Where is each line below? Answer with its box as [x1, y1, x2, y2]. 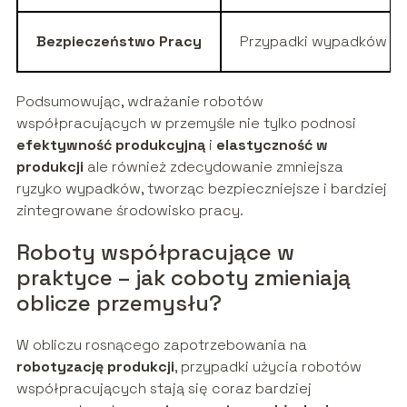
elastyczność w [215, 134, 328, 154]
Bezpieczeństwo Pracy [35, 31, 202, 51]
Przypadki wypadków [239, 31, 387, 51]
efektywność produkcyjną [15, 134, 205, 154]
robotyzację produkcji [15, 356, 174, 376]
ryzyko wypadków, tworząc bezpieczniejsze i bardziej [15, 178, 387, 198]
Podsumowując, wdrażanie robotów [15, 91, 263, 111]
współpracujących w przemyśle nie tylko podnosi [15, 113, 356, 133]
